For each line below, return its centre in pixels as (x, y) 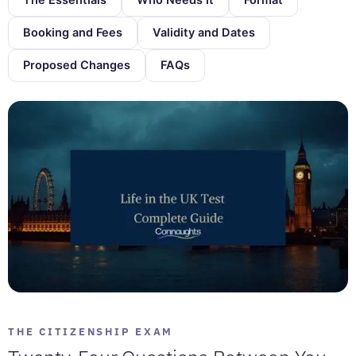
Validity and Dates (204, 32)
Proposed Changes (77, 65)
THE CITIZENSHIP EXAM (91, 331)
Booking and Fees (73, 32)
